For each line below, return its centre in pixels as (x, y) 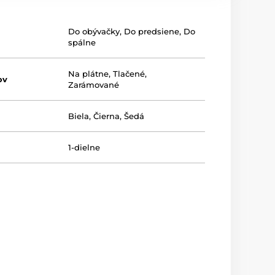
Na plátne (89, 74)
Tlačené (129, 74)
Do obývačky (94, 31)
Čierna (107, 116)
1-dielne (84, 147)
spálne (82, 42)
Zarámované (94, 85)
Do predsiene (152, 31)
